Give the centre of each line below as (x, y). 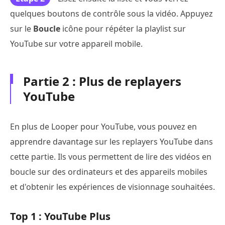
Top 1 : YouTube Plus (60, 216)
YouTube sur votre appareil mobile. (76, 44)
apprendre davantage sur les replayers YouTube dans (111, 142)
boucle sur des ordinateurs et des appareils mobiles (109, 172)
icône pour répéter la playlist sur (123, 29)
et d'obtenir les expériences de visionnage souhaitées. (113, 187)
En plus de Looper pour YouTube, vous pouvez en (103, 127)
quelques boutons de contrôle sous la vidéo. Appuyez (111, 14)
